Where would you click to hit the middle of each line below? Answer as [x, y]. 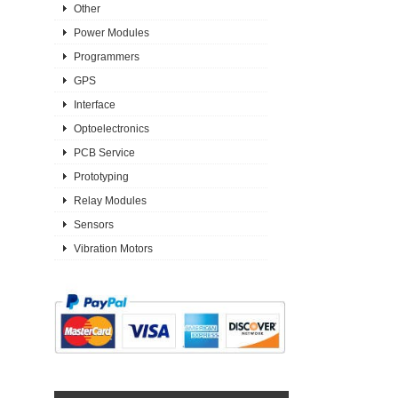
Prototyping [101, 176]
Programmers [106, 56]
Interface [94, 104]
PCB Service [104, 152]
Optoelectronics [111, 128]
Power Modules [111, 32]
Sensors [93, 224]
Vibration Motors [113, 248]
